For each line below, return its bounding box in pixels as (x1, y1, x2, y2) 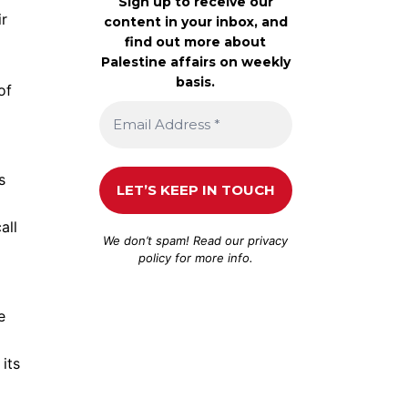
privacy (248, 232, 289, 248)
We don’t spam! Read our (103, 232, 249, 248)
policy (138, 250, 171, 265)
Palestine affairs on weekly (100, 53, 291, 70)
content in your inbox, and (103, 13, 288, 30)
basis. (176, 73, 216, 90)
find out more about (125, 33, 267, 50)
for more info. (170, 250, 253, 265)
